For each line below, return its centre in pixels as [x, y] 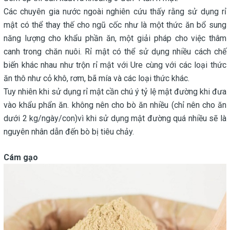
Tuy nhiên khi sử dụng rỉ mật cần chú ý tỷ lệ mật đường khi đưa [115, 92]
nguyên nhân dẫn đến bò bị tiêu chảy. [69, 132]
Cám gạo [21, 158]
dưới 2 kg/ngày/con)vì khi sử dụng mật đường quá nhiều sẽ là [115, 119]
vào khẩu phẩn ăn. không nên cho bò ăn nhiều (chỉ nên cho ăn [115, 105]
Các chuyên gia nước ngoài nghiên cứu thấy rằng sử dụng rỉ [115, 12]
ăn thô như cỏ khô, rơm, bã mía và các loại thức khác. [97, 79]
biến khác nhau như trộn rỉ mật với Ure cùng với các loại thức [115, 65]
